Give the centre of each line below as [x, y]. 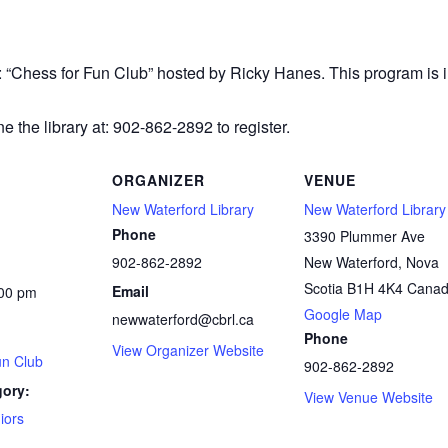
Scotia [323, 287]
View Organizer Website [188, 349]
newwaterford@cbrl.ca [183, 318]
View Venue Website [368, 396]
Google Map [343, 313]
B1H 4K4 [375, 287]
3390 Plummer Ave [364, 235]
